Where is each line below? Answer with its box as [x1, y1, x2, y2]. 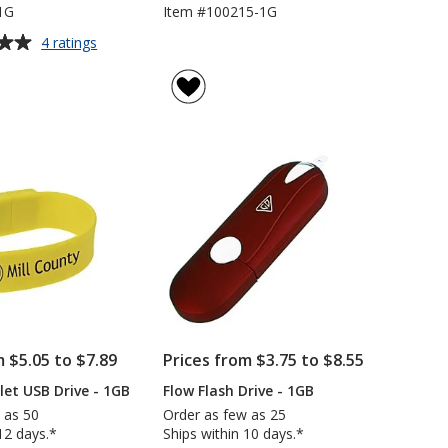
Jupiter [97, 50, 139, 70]
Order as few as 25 [162, 404, 286, 424]
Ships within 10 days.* [162, 423, 304, 443]
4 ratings [41, 33, 98, 53]
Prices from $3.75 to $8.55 [162, 348, 364, 371]
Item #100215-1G [162, 2, 277, 22]
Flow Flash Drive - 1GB [162, 380, 314, 400]
